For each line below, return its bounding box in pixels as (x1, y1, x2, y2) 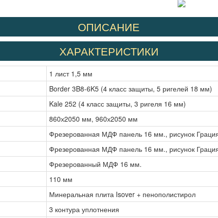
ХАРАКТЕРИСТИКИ (59, 43, 159, 59)
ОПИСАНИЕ (78, 19, 140, 35)
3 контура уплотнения (49, 204, 120, 215)
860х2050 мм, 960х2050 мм (49, 114, 138, 124)
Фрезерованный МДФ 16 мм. (49, 159, 142, 169)
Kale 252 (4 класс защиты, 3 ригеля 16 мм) (49, 99, 186, 109)
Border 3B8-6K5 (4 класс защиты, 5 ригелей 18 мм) (49, 84, 213, 94)
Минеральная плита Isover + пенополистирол (49, 189, 196, 200)
